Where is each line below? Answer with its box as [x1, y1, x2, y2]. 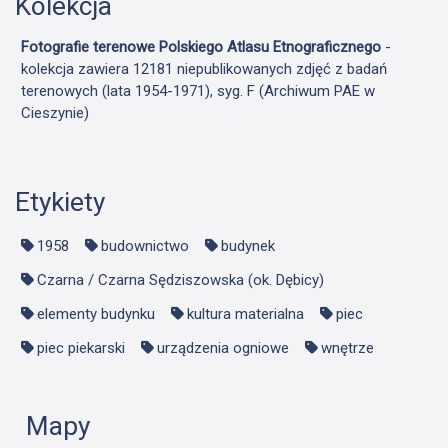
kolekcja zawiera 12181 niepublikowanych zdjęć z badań [21, 60, 387, 79]
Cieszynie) [21, 104, 89, 123]
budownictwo [101, 237, 189, 256]
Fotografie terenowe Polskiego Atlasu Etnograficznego [21, 38, 381, 57]
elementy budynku [37, 305, 155, 324]
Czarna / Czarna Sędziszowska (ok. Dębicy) [37, 271, 324, 290]
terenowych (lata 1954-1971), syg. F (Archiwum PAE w [21, 82, 375, 101]
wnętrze [321, 339, 374, 358]
